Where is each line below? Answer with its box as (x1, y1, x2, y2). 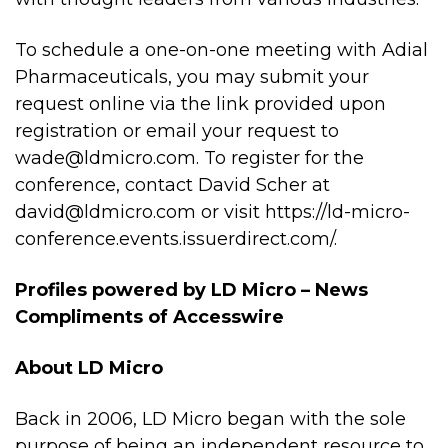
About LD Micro (15, 357, 163, 379)
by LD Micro (183, 279, 301, 301)
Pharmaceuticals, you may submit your (15, 66, 369, 88)
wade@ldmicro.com (15, 147, 196, 169)
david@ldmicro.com (15, 201, 196, 223)
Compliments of (15, 306, 173, 328)
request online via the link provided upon (15, 93, 386, 115)
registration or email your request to (15, 120, 339, 142)
